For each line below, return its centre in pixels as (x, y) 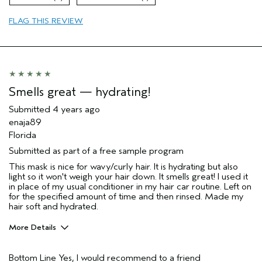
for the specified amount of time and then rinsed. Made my (126, 196)
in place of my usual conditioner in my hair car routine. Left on (130, 186)
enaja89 (25, 122)
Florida (23, 135)
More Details (32, 227)
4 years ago (76, 109)
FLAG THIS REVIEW (46, 20)
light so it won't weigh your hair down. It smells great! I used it (128, 176)
